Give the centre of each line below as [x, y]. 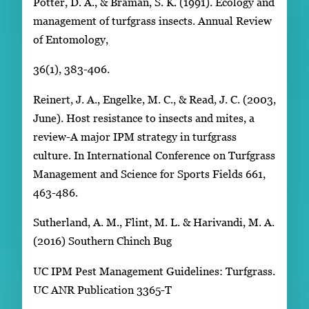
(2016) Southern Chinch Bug [102, 241]
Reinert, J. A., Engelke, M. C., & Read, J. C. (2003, [154, 99]
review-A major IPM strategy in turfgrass [135, 136]
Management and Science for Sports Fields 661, [149, 173]
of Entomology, [71, 40]
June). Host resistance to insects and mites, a [144, 118]
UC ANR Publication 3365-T [102, 289]
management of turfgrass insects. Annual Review [152, 21]
